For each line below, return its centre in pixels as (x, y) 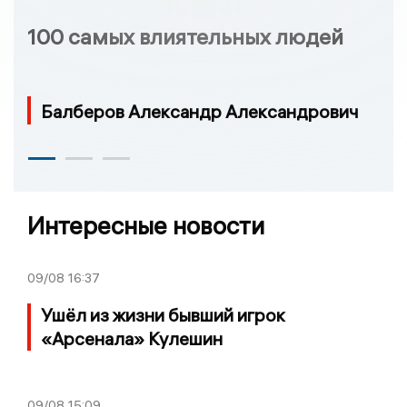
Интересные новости (146, 225)
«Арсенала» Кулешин (132, 338)
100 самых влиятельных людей (185, 36)
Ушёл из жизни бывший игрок (163, 314)
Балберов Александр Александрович (200, 111)
